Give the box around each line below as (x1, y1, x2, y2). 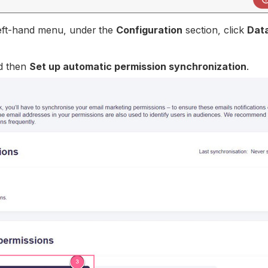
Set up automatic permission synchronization (29, 60, 247, 72)
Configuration (116, 24, 183, 36)
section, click (182, 24, 248, 36)
